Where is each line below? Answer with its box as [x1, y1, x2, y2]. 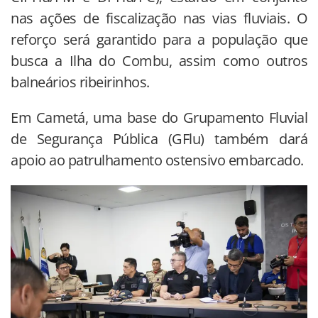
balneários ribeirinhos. [11, 72, 150, 92]
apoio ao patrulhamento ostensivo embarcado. [11, 150, 304, 170]
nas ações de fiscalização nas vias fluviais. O [11, 8, 307, 28]
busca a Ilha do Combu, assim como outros [11, 50, 307, 70]
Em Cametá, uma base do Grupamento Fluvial [11, 107, 307, 127]
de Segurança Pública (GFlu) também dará [11, 128, 307, 148]
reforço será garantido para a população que [11, 29, 307, 49]
